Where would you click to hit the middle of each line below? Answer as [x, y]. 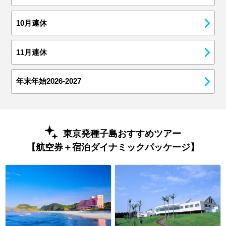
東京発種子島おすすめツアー [122, 134]
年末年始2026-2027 [49, 81]
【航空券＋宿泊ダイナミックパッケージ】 [113, 147]
